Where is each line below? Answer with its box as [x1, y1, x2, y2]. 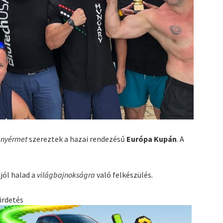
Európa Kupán [126, 133, 177, 144]
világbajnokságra [37, 169, 96, 180]
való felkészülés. [95, 169, 153, 180]
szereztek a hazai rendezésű [27, 133, 127, 144]
